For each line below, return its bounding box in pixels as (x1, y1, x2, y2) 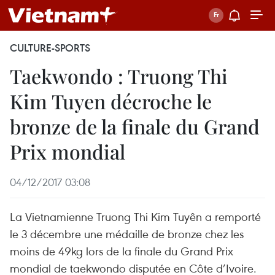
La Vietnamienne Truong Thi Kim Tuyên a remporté (10, 209, 261, 224)
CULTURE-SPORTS (10, 41, 90, 55)
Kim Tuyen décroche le (10, 88, 212, 114)
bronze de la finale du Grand (10, 113, 260, 139)
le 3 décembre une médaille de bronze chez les (10, 226, 244, 241)
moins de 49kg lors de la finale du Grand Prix (10, 243, 233, 258)
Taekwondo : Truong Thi (10, 63, 228, 89)
